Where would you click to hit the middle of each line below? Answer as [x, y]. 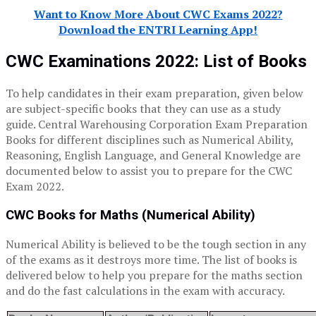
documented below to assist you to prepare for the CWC [149, 171]
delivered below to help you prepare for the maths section [154, 275]
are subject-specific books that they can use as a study [143, 109]
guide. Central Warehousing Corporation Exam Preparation [157, 124]
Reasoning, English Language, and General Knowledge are [153, 156]
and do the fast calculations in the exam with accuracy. [145, 290]
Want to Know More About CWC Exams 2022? [158, 14]
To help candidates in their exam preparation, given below [154, 93]
